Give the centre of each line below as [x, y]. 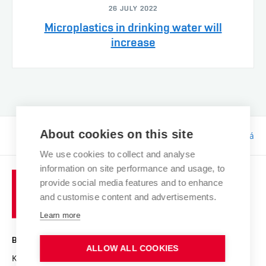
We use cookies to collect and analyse [118, 154]
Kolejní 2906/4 [40, 258]
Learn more [60, 215]
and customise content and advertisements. [128, 197]
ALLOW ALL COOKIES [132, 248]
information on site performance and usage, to [132, 168]
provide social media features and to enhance [132, 183]
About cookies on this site [117, 134]
